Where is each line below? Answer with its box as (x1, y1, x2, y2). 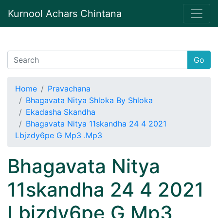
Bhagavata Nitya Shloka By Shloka (26, 95, 153, 105)
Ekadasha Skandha (26, 107, 95, 117)
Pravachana (48, 84, 91, 93)
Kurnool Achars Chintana (8, 8, 122, 19)
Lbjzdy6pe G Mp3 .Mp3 (15, 130, 102, 140)
